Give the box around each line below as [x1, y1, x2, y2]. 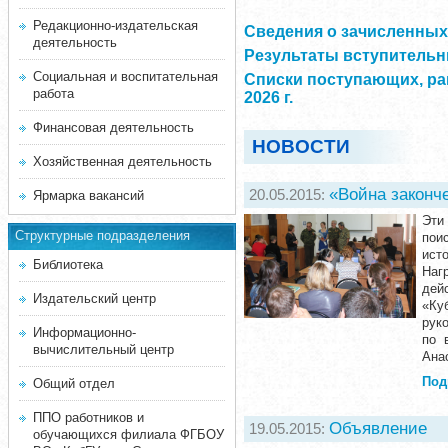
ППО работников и [33, 410, 144, 425]
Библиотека [33, 257, 103, 272]
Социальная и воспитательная [33, 69, 218, 84]
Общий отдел [33, 376, 115, 391]
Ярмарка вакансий [33, 188, 144, 203]
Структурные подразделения [15, 228, 190, 243]
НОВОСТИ [252, 136, 350, 157]
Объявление [329, 419, 427, 438]
